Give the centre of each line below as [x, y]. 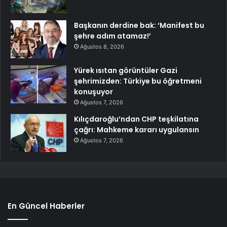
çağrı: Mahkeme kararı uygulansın [137, 130]
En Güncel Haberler [46, 206]
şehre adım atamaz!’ [112, 36]
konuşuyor [93, 92]
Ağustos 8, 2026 [102, 47]
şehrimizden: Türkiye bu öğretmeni [138, 81]
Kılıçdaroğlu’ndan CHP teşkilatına [136, 119]
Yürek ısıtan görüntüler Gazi [126, 71]
